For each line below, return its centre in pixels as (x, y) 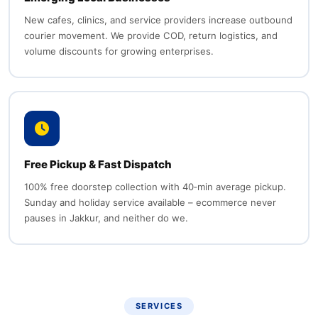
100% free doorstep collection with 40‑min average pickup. (155, 186)
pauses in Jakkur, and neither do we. (106, 218)
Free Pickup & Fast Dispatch (98, 164)
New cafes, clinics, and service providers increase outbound (158, 20)
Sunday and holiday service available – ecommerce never (150, 202)
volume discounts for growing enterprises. (119, 51)
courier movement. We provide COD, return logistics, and (150, 35)
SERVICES (159, 306)
